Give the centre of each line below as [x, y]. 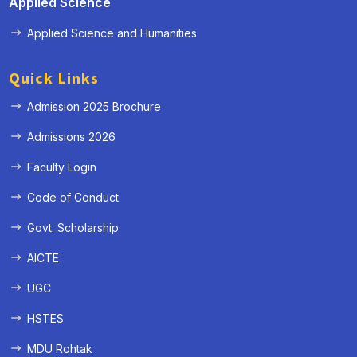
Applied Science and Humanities [112, 33]
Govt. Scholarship [73, 227]
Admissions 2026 [72, 136]
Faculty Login [62, 167]
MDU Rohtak [60, 348]
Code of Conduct [73, 197]
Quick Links [54, 78]
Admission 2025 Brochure [94, 106]
